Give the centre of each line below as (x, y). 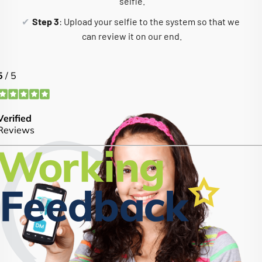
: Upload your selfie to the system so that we (149, 21)
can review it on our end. (132, 36)
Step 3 (45, 21)
